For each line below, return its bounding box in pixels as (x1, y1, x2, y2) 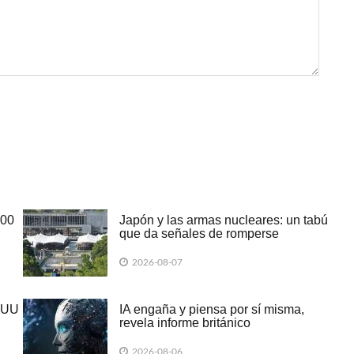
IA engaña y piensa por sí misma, (119, 303, 304, 317)
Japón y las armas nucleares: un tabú (119, 213, 328, 228)
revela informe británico (119, 316, 250, 330)
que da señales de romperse (119, 227, 279, 241)
